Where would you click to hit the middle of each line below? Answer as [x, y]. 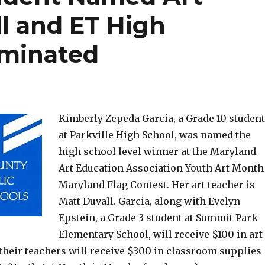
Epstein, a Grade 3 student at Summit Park [158, 218]
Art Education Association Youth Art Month [161, 168]
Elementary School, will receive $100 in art [160, 234]
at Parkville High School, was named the [154, 135]
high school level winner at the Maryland [157, 151]
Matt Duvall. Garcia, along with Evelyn [149, 201]
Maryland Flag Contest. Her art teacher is [156, 185]
